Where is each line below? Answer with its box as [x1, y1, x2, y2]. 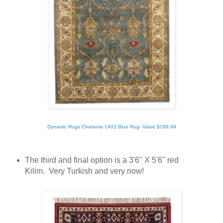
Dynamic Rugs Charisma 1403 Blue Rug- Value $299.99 [47, 123, 176, 129]
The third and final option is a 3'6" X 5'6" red [24, 155, 179, 164]
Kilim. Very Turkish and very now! [24, 166, 144, 175]
